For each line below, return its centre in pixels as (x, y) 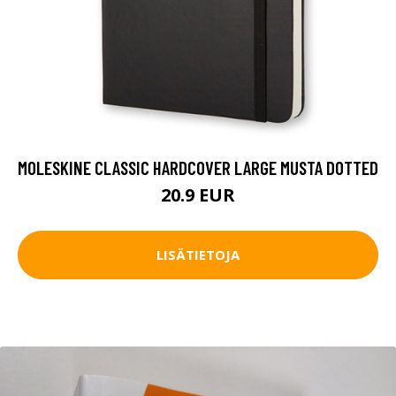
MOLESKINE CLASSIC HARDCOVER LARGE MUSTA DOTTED (198, 167)
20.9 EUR (198, 194)
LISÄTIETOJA (198, 255)
